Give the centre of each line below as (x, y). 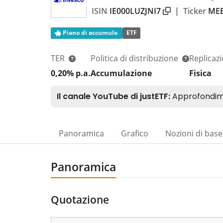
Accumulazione (121, 73)
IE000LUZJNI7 (135, 11)
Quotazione (80, 199)
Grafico (135, 133)
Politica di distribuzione (135, 58)
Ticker (195, 11)
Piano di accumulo (90, 33)
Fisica (200, 73)
